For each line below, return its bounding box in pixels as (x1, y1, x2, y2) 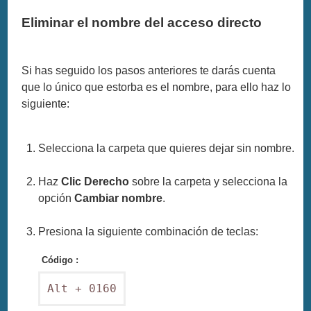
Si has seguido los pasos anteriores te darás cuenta (22, 65, 276, 76)
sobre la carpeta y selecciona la (132, 176, 288, 187)
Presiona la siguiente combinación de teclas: (38, 226, 259, 237)
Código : (42, 255, 79, 266)
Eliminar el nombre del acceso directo (22, 15, 262, 31)
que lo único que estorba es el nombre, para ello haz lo (22, 81, 292, 93)
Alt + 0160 (47, 282, 117, 296)
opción (38, 192, 75, 204)
